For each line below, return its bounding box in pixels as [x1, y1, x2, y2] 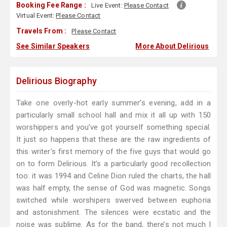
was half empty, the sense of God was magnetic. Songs [16, 183, 211, 193]
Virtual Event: [16, 12, 56, 20]
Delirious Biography [16, 75, 97, 87]
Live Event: [91, 2, 124, 10]
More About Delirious [135, 42, 209, 51]
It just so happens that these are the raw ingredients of [16, 135, 211, 144]
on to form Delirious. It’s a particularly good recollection [16, 159, 211, 169]
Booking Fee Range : [16, 1, 86, 10]
